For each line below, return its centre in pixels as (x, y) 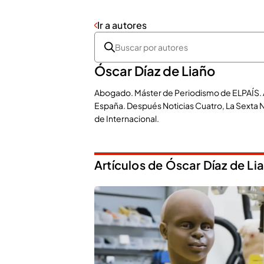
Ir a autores (122, 25)
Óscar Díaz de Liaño (155, 71)
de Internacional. (127, 118)
